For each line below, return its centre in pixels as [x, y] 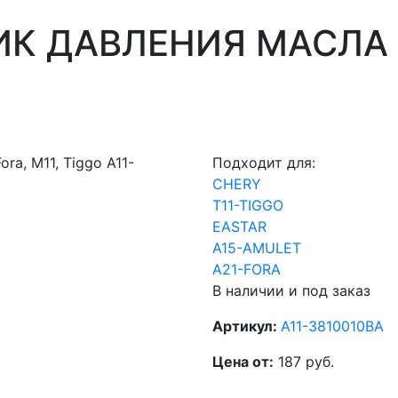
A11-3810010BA [332, 326]
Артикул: [247, 326]
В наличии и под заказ [291, 290]
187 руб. [304, 361]
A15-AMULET [257, 247]
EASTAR [239, 226]
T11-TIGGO [248, 205]
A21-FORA [247, 269]
